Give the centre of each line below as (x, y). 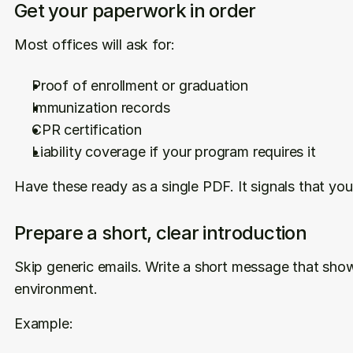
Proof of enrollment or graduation (140, 85)
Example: (44, 323)
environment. (56, 289)
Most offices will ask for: (95, 45)
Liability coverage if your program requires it (174, 152)
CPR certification (87, 130)
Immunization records (101, 108)
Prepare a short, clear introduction (160, 233)
